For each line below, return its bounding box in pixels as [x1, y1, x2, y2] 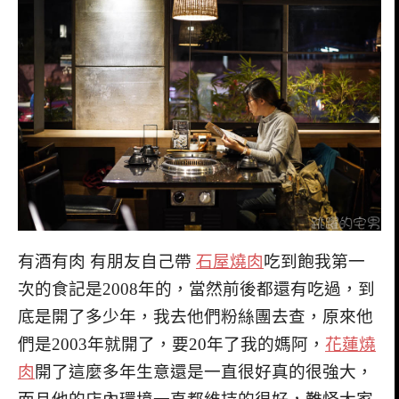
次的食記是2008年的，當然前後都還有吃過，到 [18, 279, 375, 298]
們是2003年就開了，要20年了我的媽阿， [18, 334, 325, 354]
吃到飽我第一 [264, 251, 365, 271]
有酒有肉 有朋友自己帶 [18, 251, 196, 271]
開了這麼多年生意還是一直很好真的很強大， [35, 362, 373, 381]
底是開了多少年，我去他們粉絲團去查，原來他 [18, 306, 373, 326]
